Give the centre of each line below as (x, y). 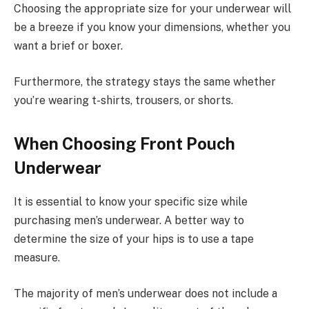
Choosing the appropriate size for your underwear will (152, 9)
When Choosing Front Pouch (124, 144)
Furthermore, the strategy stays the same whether (145, 81)
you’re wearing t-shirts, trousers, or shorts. (123, 100)
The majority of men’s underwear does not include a (146, 293)
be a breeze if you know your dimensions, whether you (152, 28)
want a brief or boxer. (68, 46)
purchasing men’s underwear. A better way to (129, 221)
